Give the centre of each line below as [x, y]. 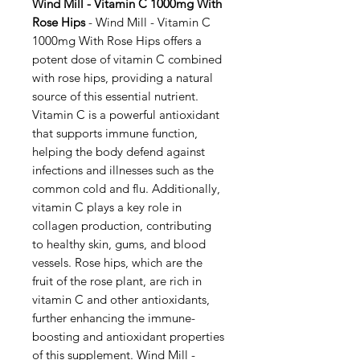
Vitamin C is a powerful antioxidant [126, 115]
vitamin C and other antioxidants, [121, 299]
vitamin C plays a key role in [107, 207]
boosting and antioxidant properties [128, 336]
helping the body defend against [119, 151]
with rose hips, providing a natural [123, 78]
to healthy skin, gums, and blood [119, 244]
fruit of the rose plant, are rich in [117, 281]
